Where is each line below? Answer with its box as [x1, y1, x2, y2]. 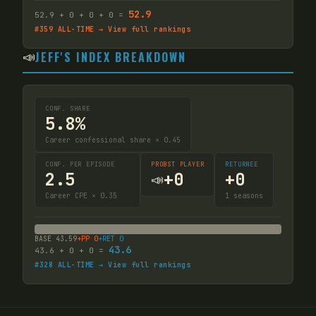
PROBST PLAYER [151, 159, 205, 169]
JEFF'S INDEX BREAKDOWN [35, 49, 186, 66]
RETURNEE [225, 159, 258, 169]
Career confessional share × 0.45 [45, 135, 181, 145]
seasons [229, 190, 264, 200]
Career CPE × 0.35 [45, 190, 117, 200]
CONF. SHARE [45, 104, 90, 113]
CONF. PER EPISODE [45, 159, 115, 169]
